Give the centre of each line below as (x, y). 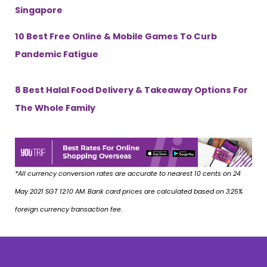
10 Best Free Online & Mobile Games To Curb (116, 37)
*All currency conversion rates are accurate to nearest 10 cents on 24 (128, 173)
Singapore (39, 10)
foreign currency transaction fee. (69, 209)
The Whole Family (55, 108)
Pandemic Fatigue (57, 55)
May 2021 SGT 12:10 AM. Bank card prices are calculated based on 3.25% (129, 191)
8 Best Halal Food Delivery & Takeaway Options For (131, 90)
